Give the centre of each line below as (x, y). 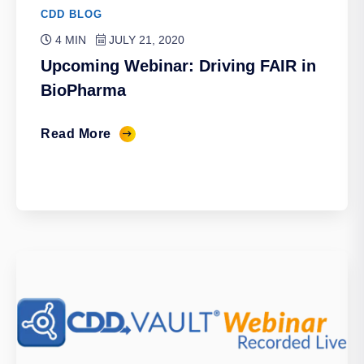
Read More (76, 133)
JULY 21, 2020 (145, 39)
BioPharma (83, 90)
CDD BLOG (71, 14)
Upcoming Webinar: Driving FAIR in (178, 65)
